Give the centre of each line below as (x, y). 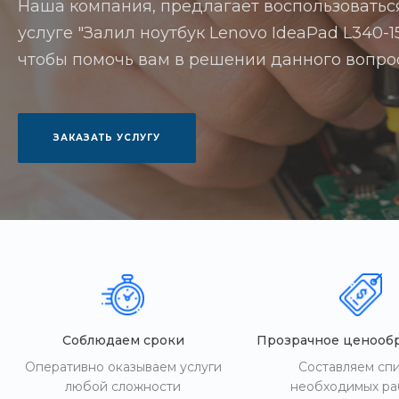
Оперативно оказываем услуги (123, 367)
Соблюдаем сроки (123, 340)
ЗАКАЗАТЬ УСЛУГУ (107, 138)
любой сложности (123, 387)
